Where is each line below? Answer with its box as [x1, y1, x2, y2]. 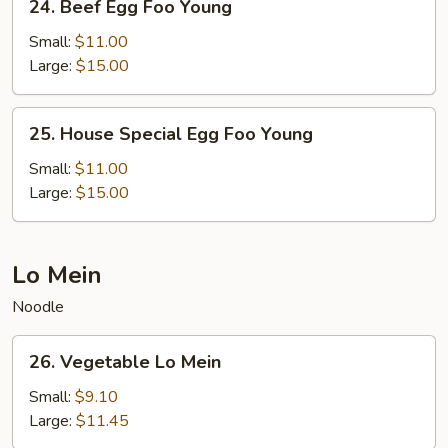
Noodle [12, 295, 64, 318]
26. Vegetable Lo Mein [29, 349, 221, 374]
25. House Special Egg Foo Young [29, 121, 313, 146]
